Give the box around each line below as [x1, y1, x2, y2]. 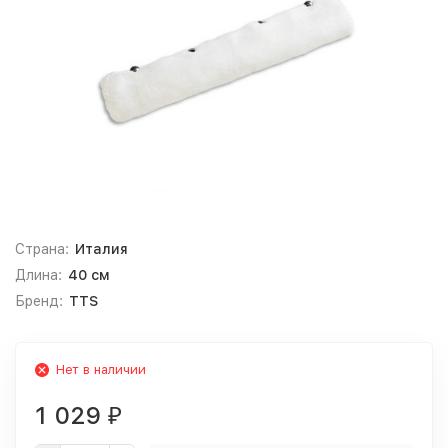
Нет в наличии [56, 362, 146, 377]
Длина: [15, 267, 62, 283]
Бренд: [15, 293, 63, 309]
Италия [74, 241, 128, 257]
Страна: [15, 241, 69, 257]
